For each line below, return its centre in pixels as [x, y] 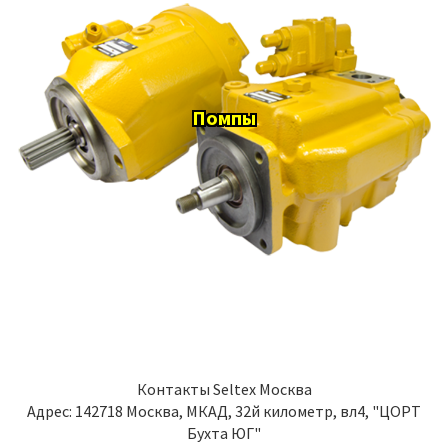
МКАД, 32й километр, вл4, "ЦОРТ [303, 411]
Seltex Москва [262, 389]
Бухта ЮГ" [224, 433]
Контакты [174, 389]
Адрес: [51, 411]
